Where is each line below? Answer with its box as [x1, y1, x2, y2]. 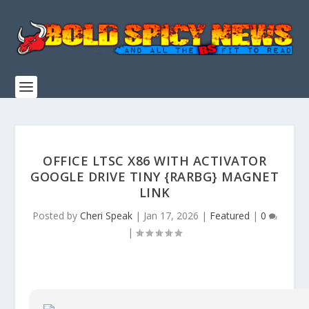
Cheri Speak [79, 209, 132, 222]
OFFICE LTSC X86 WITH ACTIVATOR [43, 152, 266, 169]
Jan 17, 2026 [143, 209, 199, 222]
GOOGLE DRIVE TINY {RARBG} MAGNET [30, 168, 279, 185]
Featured [209, 209, 250, 222]
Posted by [32, 209, 80, 222]
